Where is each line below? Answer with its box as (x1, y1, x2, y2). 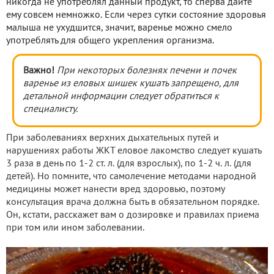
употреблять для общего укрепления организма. (6, 37, 214, 46)
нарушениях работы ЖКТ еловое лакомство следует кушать (6, 147, 261, 156)
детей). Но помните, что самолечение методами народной (6, 172, 256, 182)
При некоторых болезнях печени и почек (57, 67, 237, 76)
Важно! (23, 67, 54, 76)
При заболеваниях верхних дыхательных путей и (6, 134, 219, 143)
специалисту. (23, 105, 78, 114)
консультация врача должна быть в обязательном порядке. (6, 198, 259, 207)
